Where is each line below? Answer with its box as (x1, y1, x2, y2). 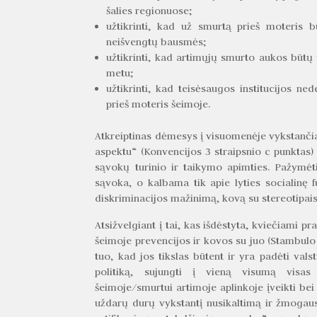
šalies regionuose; (106, 4, 193, 17)
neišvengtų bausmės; (106, 35, 207, 48)
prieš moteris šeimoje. (106, 97, 211, 110)
